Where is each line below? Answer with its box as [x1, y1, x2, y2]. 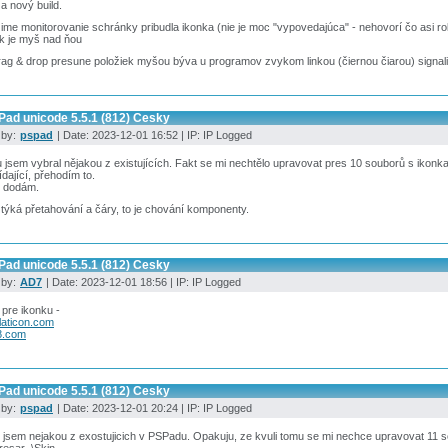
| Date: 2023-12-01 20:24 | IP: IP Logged [54, 402, 252, 415]
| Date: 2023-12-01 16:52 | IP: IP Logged [54, 128, 252, 141]
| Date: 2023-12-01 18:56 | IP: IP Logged [43, 276, 241, 289]
